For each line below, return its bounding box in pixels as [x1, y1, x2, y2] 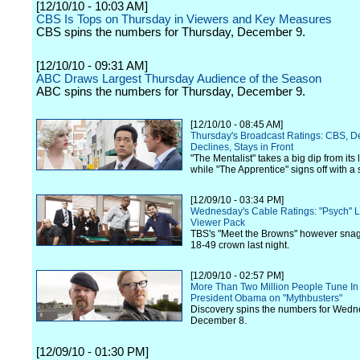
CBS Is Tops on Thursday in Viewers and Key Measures [36, 13, 332, 26]
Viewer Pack [190, 217, 245, 228]
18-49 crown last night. [190, 239, 289, 251]
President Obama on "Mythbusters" [190, 292, 342, 304]
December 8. [190, 315, 247, 326]
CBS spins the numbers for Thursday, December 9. [36, 26, 305, 39]
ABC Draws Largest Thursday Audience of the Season [36, 72, 321, 85]
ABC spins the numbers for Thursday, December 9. [36, 85, 305, 98]
